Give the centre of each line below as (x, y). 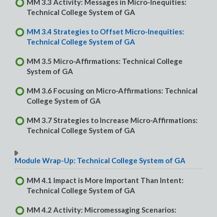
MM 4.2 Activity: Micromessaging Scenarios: (101, 210)
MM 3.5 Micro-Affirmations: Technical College (105, 61)
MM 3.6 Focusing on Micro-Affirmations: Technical (112, 91)
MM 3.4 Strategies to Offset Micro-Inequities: (105, 32)
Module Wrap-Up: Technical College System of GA (100, 161)
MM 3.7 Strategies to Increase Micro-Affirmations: (112, 120)
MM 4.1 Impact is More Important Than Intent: (105, 180)
